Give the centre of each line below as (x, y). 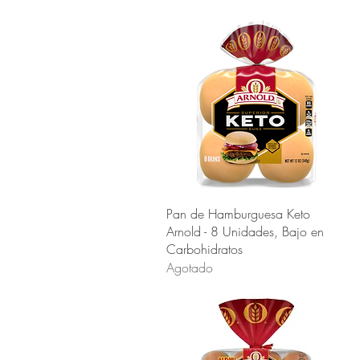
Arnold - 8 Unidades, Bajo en (245, 232)
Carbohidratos (205, 250)
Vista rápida (257, 212)
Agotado (190, 268)
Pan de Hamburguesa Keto (238, 214)
